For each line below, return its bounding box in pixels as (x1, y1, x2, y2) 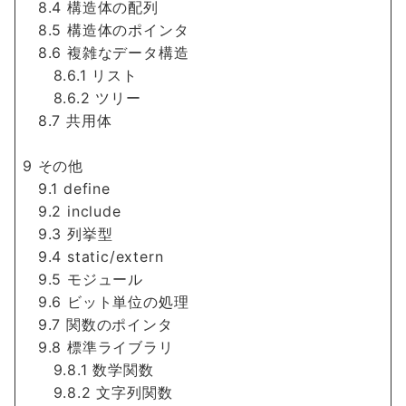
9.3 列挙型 (23, 225, 113, 243)
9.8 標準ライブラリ (23, 338, 174, 356)
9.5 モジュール (23, 270, 143, 288)
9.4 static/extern (23, 247, 164, 266)
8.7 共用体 (23, 111, 112, 130)
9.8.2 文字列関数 (23, 383, 173, 401)
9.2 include (23, 202, 121, 220)
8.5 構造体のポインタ (23, 21, 189, 39)
